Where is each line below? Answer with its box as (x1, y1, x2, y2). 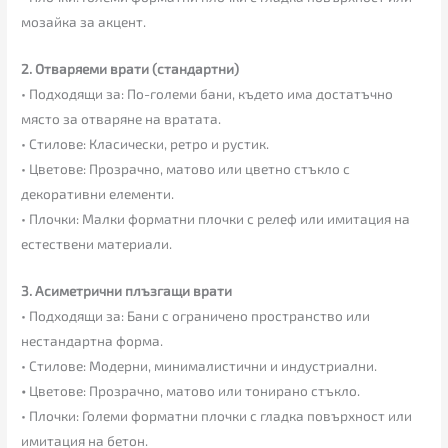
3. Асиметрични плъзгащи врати (21, 281, 233, 299)
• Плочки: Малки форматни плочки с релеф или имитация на (21, 209, 411, 227)
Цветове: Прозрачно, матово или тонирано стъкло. (29, 381, 361, 399)
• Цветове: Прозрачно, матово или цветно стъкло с (21, 159, 351, 177)
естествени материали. (21, 234, 173, 252)
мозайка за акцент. (21, 12, 147, 30)
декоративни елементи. (21, 184, 175, 202)
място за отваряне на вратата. (21, 109, 222, 127)
